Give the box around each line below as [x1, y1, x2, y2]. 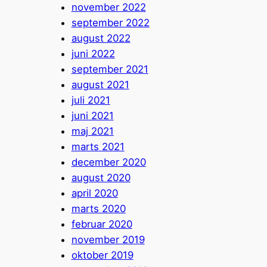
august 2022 [71, 32, 131, 45]
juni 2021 [71, 110, 114, 122]
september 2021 [71, 63, 148, 76]
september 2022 [71, 17, 150, 29]
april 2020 [71, 187, 118, 200]
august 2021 [71, 79, 129, 91]
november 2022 [71, 1, 146, 14]
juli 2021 [71, 94, 110, 107]
